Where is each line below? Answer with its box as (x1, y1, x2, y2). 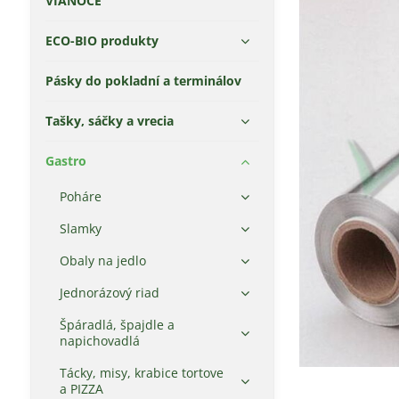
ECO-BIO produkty (45, 32, 159, 49)
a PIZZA (59, 380, 103, 397)
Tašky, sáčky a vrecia (45, 112, 174, 129)
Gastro (45, 152, 86, 169)
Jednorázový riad (59, 284, 159, 301)
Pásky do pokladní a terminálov (45, 72, 241, 89)
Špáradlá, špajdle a (59, 316, 175, 333)
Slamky (59, 220, 102, 237)
